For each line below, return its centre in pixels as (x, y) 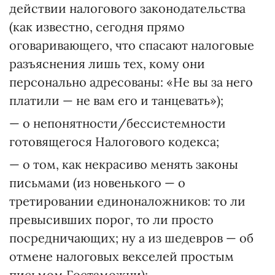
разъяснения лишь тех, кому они (107, 64)
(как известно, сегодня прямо (97, 27)
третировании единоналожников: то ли (127, 201)
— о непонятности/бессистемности (118, 123)
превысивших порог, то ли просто (111, 219)
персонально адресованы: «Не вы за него (131, 82)
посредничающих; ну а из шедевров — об (131, 238)
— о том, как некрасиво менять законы (124, 164)
